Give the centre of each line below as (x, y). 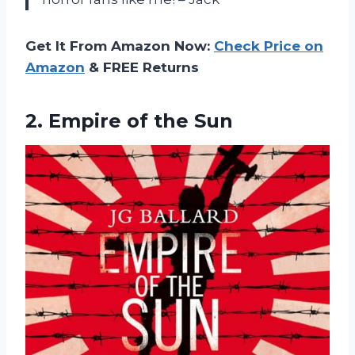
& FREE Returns (142, 68)
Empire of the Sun (141, 121)
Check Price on (269, 46)
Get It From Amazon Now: (120, 46)
